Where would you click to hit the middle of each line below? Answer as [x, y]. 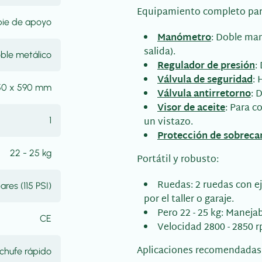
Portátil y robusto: [178, 160]
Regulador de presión [206, 66]
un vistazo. [168, 123]
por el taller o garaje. [189, 200]
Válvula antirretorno [204, 94]
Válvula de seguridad [205, 80]
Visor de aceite [191, 108]
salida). [160, 52]
